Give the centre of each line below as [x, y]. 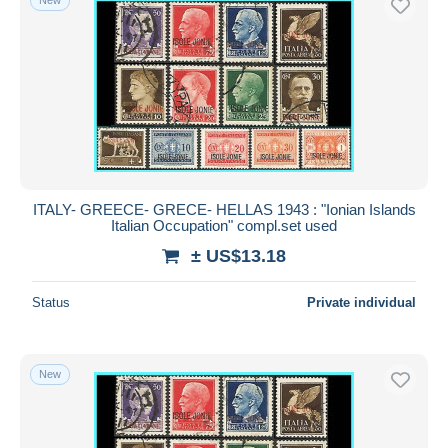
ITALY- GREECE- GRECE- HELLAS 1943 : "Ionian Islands [224, 209]
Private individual [361, 302]
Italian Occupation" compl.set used [224, 225]
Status [51, 302]
